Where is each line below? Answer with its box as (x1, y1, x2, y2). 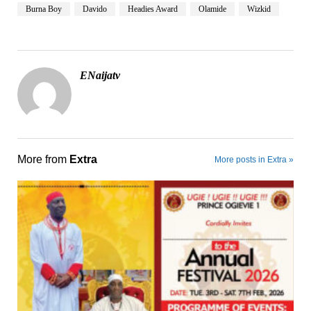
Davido (82, 3, 107, 14)
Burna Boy (25, 3, 62, 14)
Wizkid (246, 3, 271, 14)
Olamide (198, 3, 226, 14)
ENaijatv (79, 69, 120, 81)
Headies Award (127, 3, 178, 14)
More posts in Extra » (215, 154, 294, 165)
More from (17, 153, 69, 165)
